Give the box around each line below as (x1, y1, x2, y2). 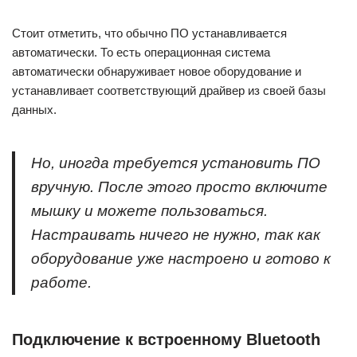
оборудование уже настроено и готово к (31, 250, 331, 267)
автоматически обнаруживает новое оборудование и (12, 65, 301, 78)
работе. (31, 274, 92, 291)
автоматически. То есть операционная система (12, 45, 270, 59)
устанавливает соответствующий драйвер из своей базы (12, 84, 326, 97)
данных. (12, 103, 57, 116)
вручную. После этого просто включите (31, 178, 328, 195)
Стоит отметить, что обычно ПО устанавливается (12, 26, 287, 40)
